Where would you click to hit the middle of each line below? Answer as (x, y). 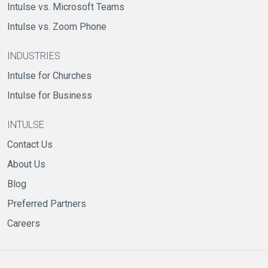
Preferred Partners (47, 204)
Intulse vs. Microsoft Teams (66, 7)
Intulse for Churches (49, 76)
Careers (24, 224)
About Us (26, 165)
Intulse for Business (50, 96)
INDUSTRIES (34, 56)
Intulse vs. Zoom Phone (57, 27)
